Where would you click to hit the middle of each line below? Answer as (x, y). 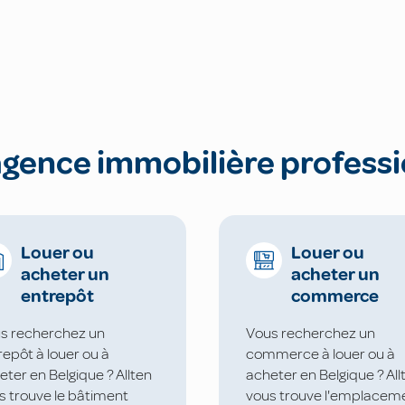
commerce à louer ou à (320, 353)
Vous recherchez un (311, 333)
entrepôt (57, 297)
